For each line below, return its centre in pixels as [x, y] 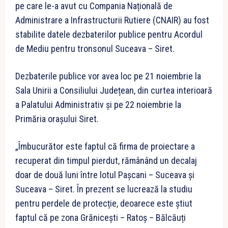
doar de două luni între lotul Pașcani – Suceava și [105, 175]
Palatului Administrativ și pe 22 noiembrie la [101, 105]
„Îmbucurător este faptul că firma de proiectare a [105, 147]
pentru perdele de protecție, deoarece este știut [104, 204]
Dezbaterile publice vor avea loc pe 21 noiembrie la [108, 76]
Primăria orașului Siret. [57, 119]
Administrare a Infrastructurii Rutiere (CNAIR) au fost [112, 20]
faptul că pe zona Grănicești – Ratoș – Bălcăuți [101, 218]
